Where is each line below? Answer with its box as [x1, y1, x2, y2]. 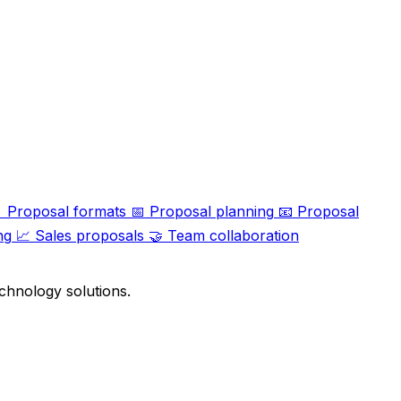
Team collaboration [167, 226, 299, 244]
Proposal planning [149, 201, 274, 220]
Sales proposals [35, 226, 144, 244]
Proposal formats [7, 201, 126, 220]
